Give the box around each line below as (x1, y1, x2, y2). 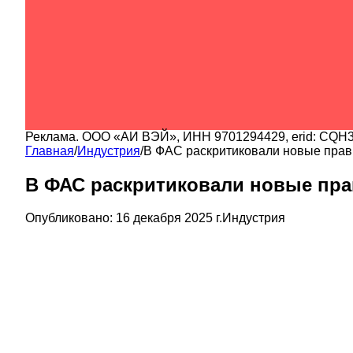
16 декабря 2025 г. (116, 211, 222, 225)
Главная (25, 143, 74, 158)
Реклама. (25, 129, 82, 143)
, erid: (285, 129, 319, 143)
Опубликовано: (25, 211, 113, 225)
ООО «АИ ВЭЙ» (82, 129, 176, 143)
